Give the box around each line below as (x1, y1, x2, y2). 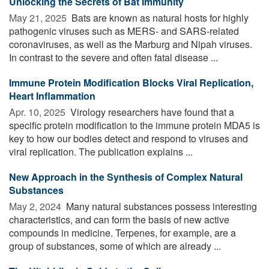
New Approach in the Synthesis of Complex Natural (9, 169, 243, 184)
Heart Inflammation (9, 88, 95, 103)
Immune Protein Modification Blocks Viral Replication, (9, 75, 253, 89)
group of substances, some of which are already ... (9, 238, 221, 253)
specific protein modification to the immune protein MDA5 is (9, 118, 260, 132)
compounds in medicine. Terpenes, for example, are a (9, 225, 236, 240)
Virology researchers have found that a (68, 104, 234, 119)
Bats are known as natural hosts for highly (69, 10, 249, 25)
